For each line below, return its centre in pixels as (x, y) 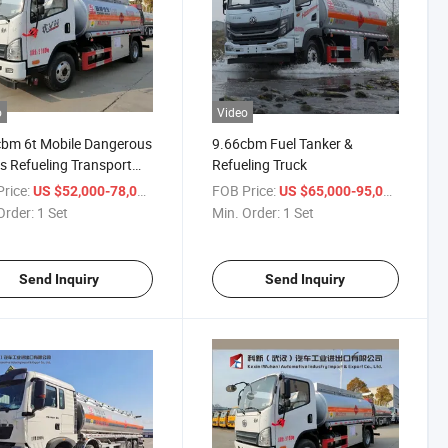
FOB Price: (243, 191)
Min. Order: (245, 213)
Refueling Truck (259, 165)
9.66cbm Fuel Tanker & (282, 144)
